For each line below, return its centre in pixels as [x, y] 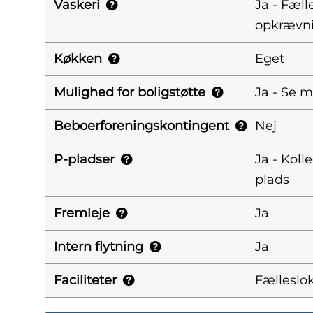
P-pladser [84, 159]
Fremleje [82, 213]
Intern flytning [99, 247]
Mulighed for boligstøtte [130, 92]
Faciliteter [85, 280]
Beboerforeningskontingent [141, 126]
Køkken [78, 59]
